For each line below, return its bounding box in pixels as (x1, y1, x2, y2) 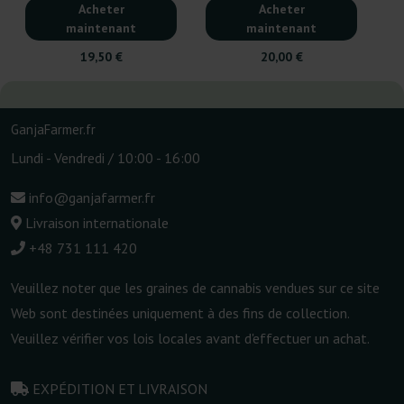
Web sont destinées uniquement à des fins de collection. (11, 303, 349, 322)
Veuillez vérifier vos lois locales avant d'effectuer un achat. (11, 328, 370, 347)
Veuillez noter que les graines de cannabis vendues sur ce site (11, 278, 380, 297)
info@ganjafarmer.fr (25, 188, 155, 207)
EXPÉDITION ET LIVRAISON (32, 379, 207, 398)
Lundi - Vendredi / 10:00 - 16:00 (11, 148, 200, 167)
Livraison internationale (22, 213, 169, 232)
